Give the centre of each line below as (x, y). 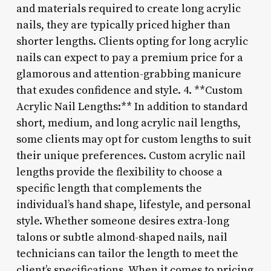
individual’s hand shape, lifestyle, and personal (133, 204)
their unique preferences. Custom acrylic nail (131, 155)
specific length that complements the (109, 188)
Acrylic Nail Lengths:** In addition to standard (132, 106)
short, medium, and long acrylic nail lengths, (128, 123)
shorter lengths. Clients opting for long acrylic (132, 41)
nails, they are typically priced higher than (123, 25)
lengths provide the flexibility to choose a (119, 172)
